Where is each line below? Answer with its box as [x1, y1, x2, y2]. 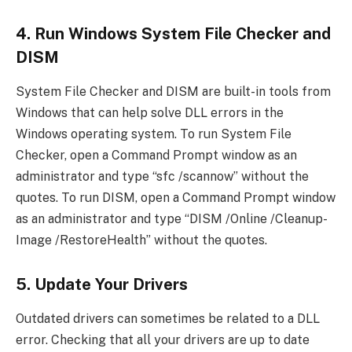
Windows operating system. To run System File [16, 126, 291, 142]
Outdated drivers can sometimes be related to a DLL [16, 311, 320, 327]
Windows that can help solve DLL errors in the [16, 105, 284, 121]
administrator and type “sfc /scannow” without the [16, 169, 309, 185]
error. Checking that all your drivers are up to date [16, 332, 310, 348]
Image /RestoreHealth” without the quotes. [16, 233, 267, 248]
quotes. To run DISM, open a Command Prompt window [16, 190, 335, 206]
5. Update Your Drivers [16, 275, 188, 295]
